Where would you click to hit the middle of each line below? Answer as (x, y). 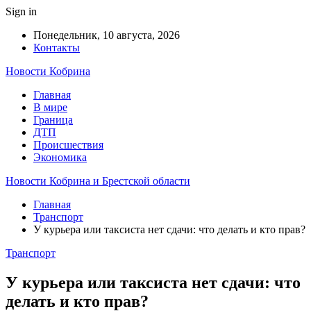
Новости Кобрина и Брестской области (98, 181)
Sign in (21, 11)
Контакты (57, 48)
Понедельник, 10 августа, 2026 (107, 35)
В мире (50, 107)
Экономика (60, 157)
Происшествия (68, 145)
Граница (53, 120)
